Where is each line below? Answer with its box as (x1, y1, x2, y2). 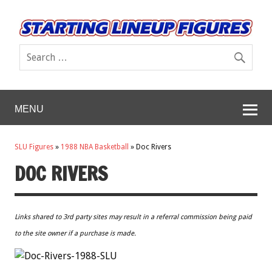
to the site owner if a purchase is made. (15, 229, 136, 237)
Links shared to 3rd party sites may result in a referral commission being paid (15, 212, 252, 221)
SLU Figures (15, 143, 53, 152)
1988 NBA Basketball (61, 143, 129, 152)
